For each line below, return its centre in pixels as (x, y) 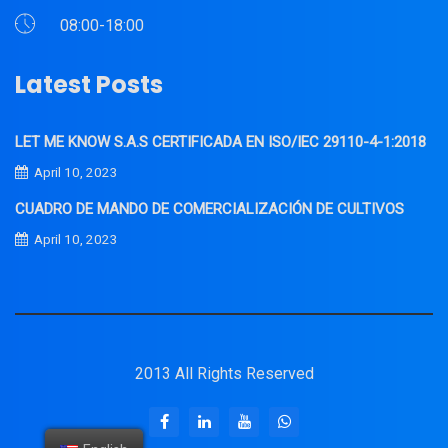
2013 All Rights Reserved (224, 373)
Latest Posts (89, 84)
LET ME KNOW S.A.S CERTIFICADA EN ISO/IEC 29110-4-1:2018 (220, 142)
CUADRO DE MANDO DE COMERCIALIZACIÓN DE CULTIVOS (209, 209)
